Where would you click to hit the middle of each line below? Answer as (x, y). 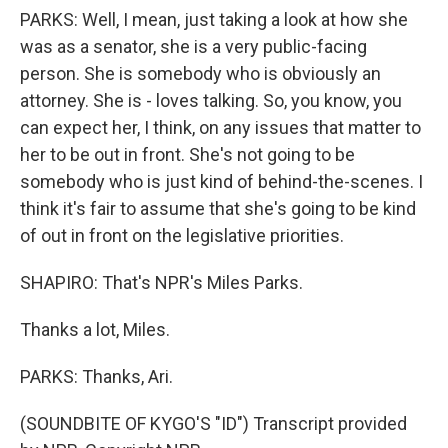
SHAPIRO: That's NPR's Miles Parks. (161, 282)
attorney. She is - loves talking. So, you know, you (211, 100)
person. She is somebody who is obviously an (200, 73)
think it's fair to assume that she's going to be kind (218, 208)
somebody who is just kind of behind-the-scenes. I (221, 181)
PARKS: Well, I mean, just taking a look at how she (214, 19)
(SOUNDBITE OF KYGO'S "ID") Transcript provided (213, 423)
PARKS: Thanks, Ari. (96, 376)
